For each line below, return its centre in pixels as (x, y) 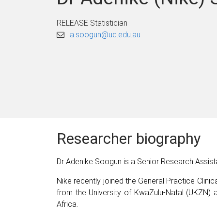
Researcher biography (129, 139)
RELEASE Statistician (92, 23)
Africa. (67, 204)
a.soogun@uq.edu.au (105, 34)
